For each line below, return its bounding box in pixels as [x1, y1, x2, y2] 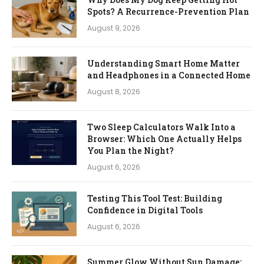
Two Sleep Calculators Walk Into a [87, 121, 236, 133]
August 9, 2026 [87, 22, 140, 33]
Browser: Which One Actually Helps [87, 133, 242, 144]
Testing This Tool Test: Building [87, 192, 222, 204]
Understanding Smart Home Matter [87, 57, 240, 69]
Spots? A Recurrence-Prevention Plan [87, 5, 249, 17]
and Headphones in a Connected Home [87, 69, 250, 81]
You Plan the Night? [87, 144, 174, 156]
